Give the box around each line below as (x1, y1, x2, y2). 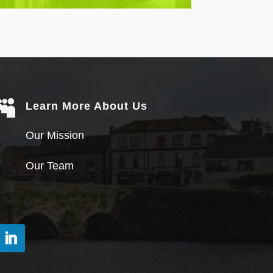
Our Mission (26, 129, 85, 142)
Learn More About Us (26, 100, 148, 113)
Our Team (26, 160, 74, 172)
